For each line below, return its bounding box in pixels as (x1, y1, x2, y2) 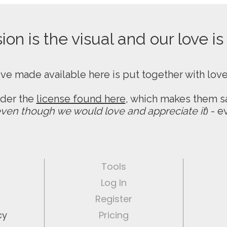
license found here (36, 93, 126, 105)
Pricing (99, 209, 129, 221)
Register (95, 193, 132, 205)
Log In (101, 176, 127, 189)
